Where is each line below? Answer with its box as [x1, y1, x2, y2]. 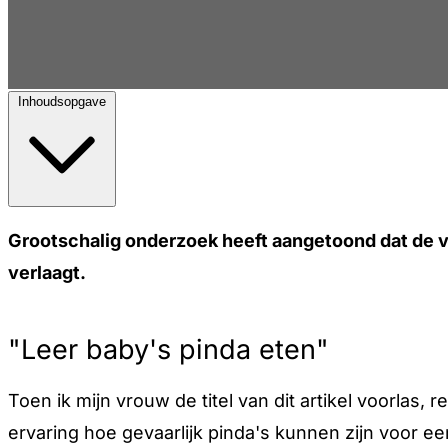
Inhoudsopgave [18, 94, 106, 109]
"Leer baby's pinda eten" [8, 333, 329, 367]
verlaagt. [8, 262, 86, 283]
